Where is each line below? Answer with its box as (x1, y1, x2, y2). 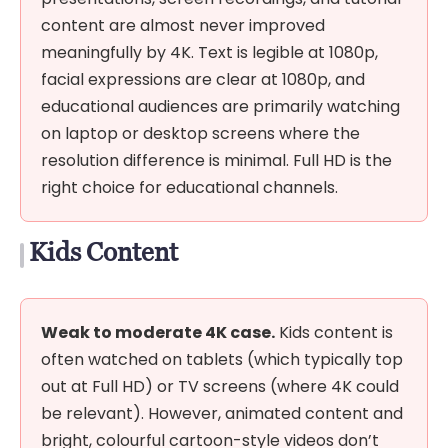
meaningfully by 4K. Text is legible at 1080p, (41, 40, 378, 64)
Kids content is (275, 320, 393, 344)
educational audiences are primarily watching (41, 94, 400, 118)
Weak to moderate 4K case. (41, 320, 275, 344)
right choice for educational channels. (41, 175, 338, 199)
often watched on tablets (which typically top (41, 347, 403, 371)
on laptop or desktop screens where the (41, 121, 360, 145)
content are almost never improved (41, 13, 325, 37)
